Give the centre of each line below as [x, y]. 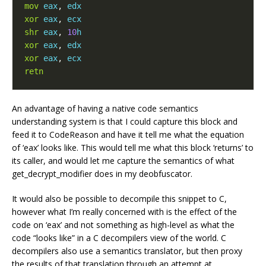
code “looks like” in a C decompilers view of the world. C [119, 237]
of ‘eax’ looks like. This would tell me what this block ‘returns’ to [133, 147]
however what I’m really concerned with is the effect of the [124, 211]
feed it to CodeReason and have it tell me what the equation [128, 134]
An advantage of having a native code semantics [105, 108]
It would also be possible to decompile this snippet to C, [119, 198]
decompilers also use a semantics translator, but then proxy [127, 251]
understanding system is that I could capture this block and [125, 121]
